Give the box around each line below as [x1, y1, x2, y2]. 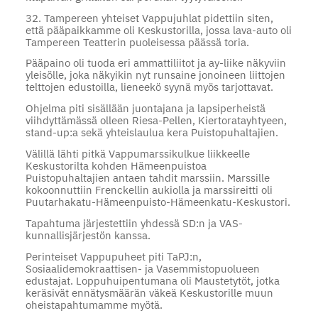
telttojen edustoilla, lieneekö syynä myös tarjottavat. [25, 80, 273, 94]
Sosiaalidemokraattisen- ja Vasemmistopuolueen [25, 261, 260, 275]
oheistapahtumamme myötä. [25, 297, 163, 312]
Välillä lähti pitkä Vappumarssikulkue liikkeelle [25, 146, 250, 160]
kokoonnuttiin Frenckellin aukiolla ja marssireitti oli [25, 182, 273, 197]
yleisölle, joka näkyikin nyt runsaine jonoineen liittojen [25, 68, 285, 82]
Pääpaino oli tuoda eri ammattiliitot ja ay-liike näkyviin [25, 56, 286, 70]
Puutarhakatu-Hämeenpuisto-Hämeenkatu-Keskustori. [25, 194, 290, 209]
